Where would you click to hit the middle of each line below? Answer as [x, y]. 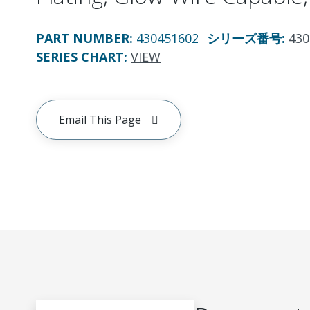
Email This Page [100, 120]
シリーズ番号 [244, 38]
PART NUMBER [83, 38]
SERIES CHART [80, 57]
